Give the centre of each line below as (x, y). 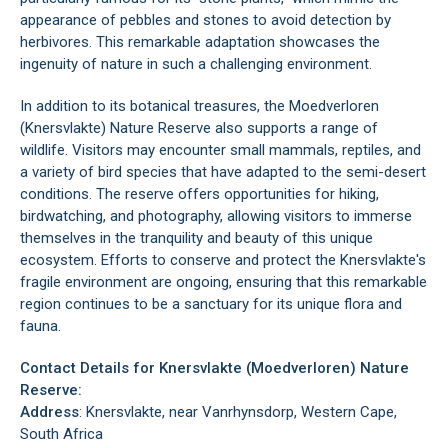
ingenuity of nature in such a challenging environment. (196, 64)
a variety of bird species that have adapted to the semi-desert (223, 172)
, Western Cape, (345, 412)
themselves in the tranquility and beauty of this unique (196, 238)
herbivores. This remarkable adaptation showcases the (200, 42)
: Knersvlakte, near (140, 412)
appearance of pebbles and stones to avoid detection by (205, 20)
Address (49, 412)
